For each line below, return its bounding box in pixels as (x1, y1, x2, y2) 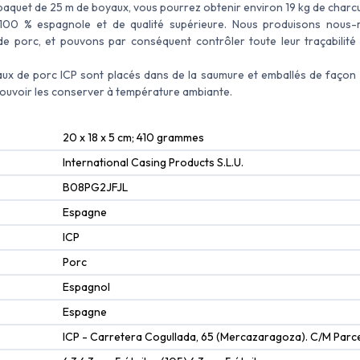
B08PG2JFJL (63, 180, 128, 195)
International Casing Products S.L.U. (63, 155, 243, 170)
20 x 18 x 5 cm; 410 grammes (63, 130, 204, 145)
